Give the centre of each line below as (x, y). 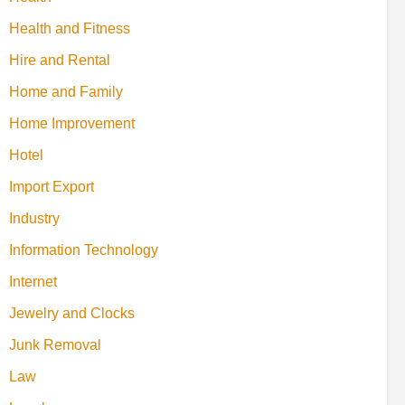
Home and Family (66, 91)
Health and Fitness (70, 28)
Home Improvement (72, 123)
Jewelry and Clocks (72, 313)
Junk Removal (55, 344)
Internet (33, 281)
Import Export (52, 186)
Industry (34, 218)
